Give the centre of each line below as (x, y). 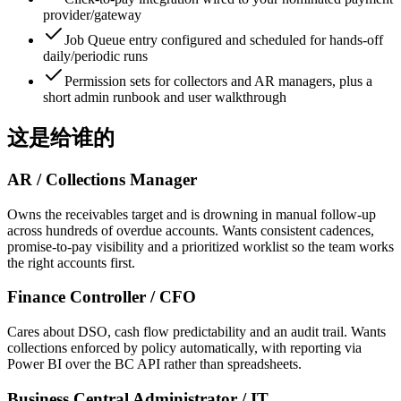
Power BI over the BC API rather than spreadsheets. (154, 364)
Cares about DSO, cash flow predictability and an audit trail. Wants (196, 332)
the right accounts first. (71, 262)
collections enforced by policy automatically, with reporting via (184, 348)
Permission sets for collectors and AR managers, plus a (218, 81)
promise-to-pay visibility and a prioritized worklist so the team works (200, 246)
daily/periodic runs (95, 56)
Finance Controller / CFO (102, 297)
